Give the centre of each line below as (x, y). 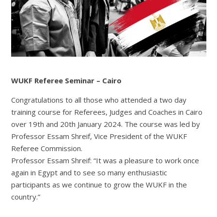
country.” (25, 197)
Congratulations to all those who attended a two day (99, 100)
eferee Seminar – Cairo (80, 81)
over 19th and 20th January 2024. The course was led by (105, 124)
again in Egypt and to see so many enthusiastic (89, 173)
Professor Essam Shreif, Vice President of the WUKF (99, 136)
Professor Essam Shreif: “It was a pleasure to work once (105, 161)
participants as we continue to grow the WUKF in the (99, 185)
